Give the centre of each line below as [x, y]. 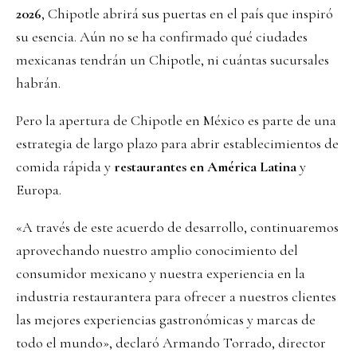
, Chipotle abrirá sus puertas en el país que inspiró [187, 13]
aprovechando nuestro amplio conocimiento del [157, 250]
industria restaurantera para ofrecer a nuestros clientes [176, 296]
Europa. [39, 189]
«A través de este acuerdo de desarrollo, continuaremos [177, 227]
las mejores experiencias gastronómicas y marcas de [166, 319]
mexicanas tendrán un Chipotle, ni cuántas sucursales [173, 59]
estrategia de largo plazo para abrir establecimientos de [177, 143]
